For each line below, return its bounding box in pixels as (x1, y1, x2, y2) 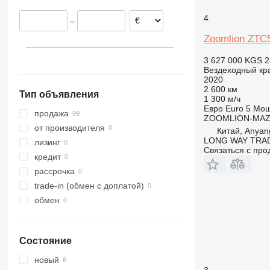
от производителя (34, 123, 105, 133)
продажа (34, 108, 69, 119)
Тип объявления (19, 89, 99, 100)
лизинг (34, 137, 60, 148)
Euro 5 (225, 104, 251, 113)
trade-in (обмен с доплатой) (34, 181, 144, 191)
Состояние (19, 236, 72, 246)
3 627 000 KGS (203, 55, 262, 65)
